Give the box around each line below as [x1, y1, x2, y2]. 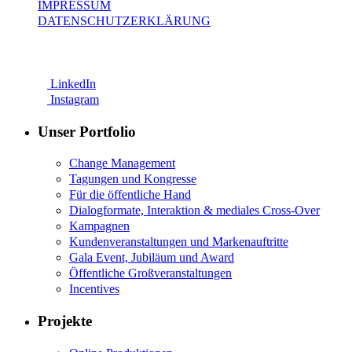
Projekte [38, 312, 92, 329]
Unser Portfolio [38, 123, 136, 140]
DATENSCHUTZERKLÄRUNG [38, 13, 211, 27]
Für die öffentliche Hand [69, 188, 191, 202]
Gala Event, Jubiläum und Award [69, 251, 234, 265]
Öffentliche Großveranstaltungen [69, 266, 232, 280]
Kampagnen [69, 219, 130, 233]
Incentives [69, 282, 119, 296]
